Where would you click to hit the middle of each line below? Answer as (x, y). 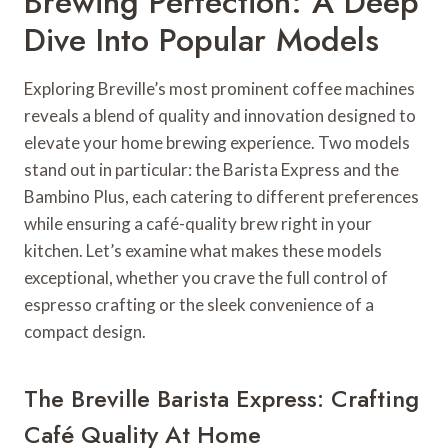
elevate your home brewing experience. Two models (217, 143)
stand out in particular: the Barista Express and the (211, 170)
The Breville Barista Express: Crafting (221, 399)
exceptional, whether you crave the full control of (206, 278)
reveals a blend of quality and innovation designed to (220, 116)
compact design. (85, 332)
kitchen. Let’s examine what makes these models (203, 251)
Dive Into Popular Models (201, 40)
